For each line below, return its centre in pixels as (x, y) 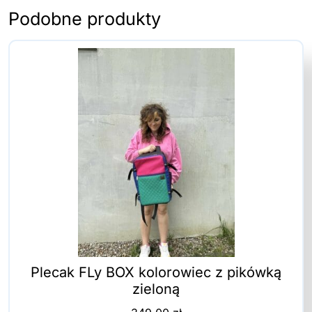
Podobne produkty (85, 19)
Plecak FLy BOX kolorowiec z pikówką (156, 273)
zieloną (156, 289)
